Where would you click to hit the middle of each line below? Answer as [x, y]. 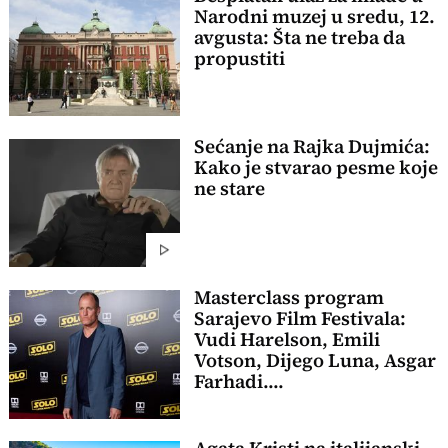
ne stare [229, 188]
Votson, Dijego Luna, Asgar [314, 360]
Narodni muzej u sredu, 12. [314, 16]
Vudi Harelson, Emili [286, 339]
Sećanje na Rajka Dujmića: [311, 146]
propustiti [239, 58]
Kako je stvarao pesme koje [315, 167]
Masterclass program [288, 297]
